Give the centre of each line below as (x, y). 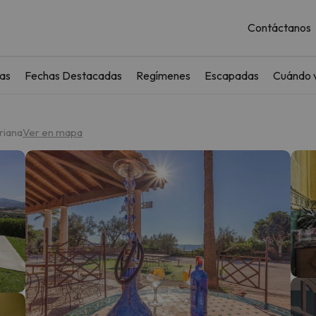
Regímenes (163, 75)
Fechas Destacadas (73, 75)
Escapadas (232, 75)
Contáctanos (279, 28)
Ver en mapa (53, 132)
